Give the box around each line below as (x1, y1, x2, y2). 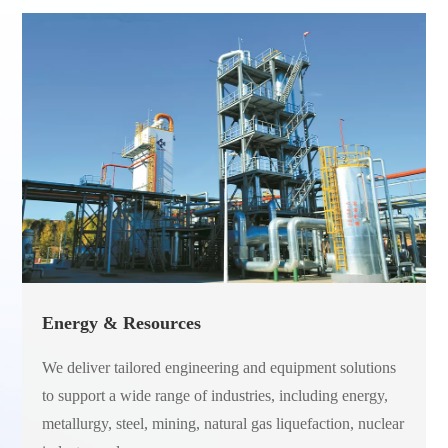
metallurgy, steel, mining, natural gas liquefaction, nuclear (42, 414, 405, 432)
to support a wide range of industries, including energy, (42, 386, 389, 404)
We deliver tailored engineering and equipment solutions (42, 358, 397, 376)
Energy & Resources (42, 312, 202, 333)
